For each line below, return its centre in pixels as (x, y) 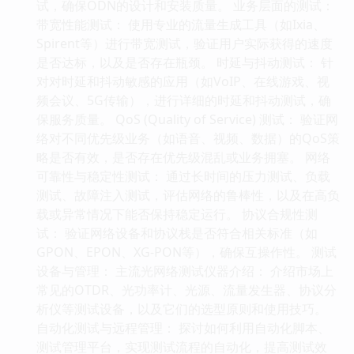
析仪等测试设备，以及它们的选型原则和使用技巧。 (182, 309)
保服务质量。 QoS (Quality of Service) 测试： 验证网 (187, 119)
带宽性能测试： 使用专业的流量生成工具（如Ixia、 (181, 24)
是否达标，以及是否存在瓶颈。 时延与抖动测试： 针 (185, 62)
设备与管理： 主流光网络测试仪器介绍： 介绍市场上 (185, 271)
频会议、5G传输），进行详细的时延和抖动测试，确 (184, 100)
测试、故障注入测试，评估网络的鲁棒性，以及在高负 (188, 195)
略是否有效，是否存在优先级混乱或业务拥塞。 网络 (183, 157)
